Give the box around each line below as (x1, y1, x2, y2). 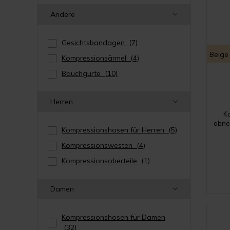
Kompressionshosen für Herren (62, 125, 168, 135)
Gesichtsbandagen (62, 37, 129, 47)
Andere (50, 9, 75, 19)
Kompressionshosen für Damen (62, 212, 165, 222)
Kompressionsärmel (62, 53, 130, 63)
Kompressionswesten (62, 140, 137, 150)
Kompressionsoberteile (62, 156, 141, 165)
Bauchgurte (62, 68, 105, 78)
